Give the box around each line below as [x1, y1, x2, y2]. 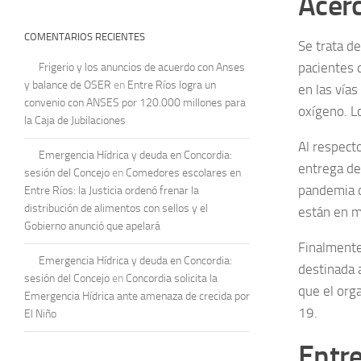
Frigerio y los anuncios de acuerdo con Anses [39, 60, 245, 74]
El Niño [24, 306, 56, 321]
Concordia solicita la [126, 271, 218, 285]
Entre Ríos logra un [127, 77, 216, 92]
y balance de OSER [24, 77, 111, 92]
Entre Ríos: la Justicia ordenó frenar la [24, 183, 199, 197]
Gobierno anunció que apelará [24, 218, 160, 233]
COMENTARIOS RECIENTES [24, 30, 145, 43]
